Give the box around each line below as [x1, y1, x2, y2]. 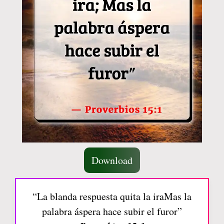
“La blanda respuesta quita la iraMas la [32, 189, 191, 203]
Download [91, 153, 132, 167]
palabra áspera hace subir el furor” [42, 204, 182, 218]
